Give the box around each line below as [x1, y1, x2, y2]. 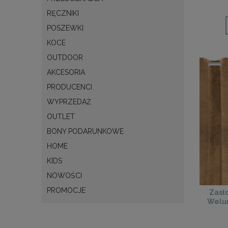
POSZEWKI [47, 23, 83, 32]
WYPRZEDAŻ [47, 97, 91, 106]
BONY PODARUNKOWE [47, 127, 124, 135]
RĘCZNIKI [47, 9, 79, 17]
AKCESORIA [47, 68, 85, 76]
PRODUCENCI [47, 82, 92, 91]
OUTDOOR [47, 53, 83, 62]
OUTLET [47, 112, 75, 121]
